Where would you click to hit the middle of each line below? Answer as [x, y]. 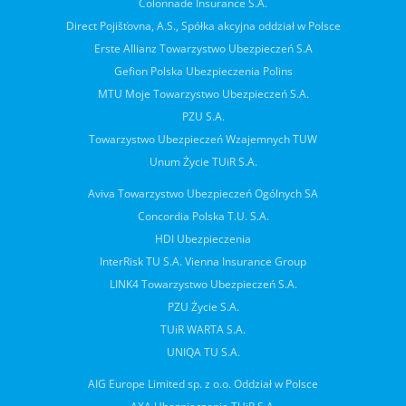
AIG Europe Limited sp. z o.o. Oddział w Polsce [203, 384]
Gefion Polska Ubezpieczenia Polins [203, 71]
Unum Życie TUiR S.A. [203, 162]
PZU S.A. [203, 116]
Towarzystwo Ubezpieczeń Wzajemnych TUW [203, 139]
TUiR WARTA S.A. [203, 329]
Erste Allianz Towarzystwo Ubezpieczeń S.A [203, 48]
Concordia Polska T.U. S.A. [203, 216]
